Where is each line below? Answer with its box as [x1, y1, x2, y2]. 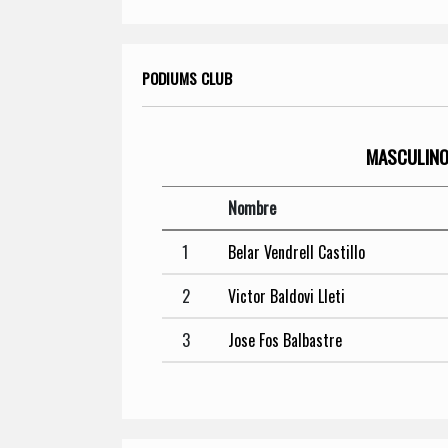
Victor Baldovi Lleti [228, 283, 345, 308]
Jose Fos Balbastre [228, 327, 342, 352]
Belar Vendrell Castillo [228, 239, 365, 264]
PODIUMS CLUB [142, 66, 232, 89]
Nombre [228, 195, 276, 220]
